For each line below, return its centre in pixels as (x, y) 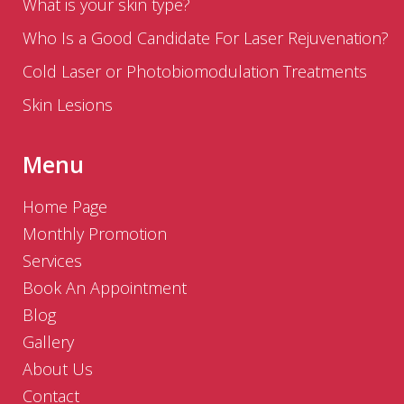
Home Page (65, 207)
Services (52, 261)
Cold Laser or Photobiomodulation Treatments (195, 72)
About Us (58, 369)
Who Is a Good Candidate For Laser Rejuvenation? (206, 38)
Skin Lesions (68, 105)
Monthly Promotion (95, 234)
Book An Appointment (105, 288)
